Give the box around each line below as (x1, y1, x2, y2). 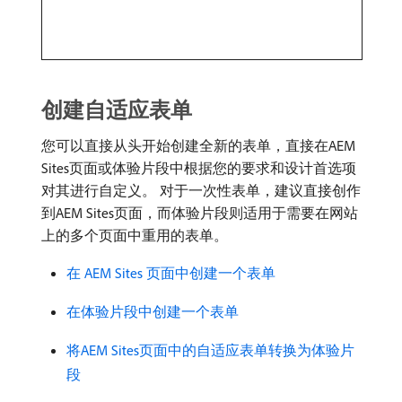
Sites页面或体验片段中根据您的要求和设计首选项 (41, 159, 356, 178)
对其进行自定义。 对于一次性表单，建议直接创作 (41, 181, 361, 200)
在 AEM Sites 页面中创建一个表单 (66, 264, 275, 283)
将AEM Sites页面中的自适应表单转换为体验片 (66, 341, 354, 360)
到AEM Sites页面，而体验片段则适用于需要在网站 (41, 204, 358, 223)
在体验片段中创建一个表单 (66, 302, 239, 321)
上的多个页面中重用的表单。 (41, 226, 228, 245)
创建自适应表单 (41, 96, 192, 124)
